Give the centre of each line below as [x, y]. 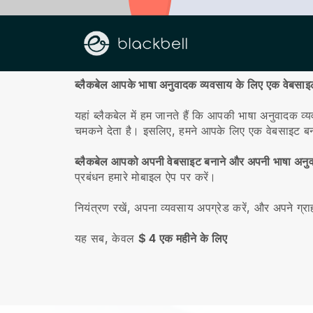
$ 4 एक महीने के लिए [183, 238]
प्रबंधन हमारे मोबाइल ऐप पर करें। [146, 177]
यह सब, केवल [107, 238]
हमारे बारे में [104, 55]
